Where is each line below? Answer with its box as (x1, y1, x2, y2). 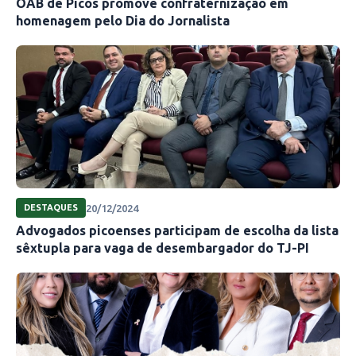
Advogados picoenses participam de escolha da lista (16, 223, 339, 238)
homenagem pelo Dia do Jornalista (16, 14, 230, 29)
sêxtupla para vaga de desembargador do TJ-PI (16, 241, 309, 256)
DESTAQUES (24, 203, 78, 213)
